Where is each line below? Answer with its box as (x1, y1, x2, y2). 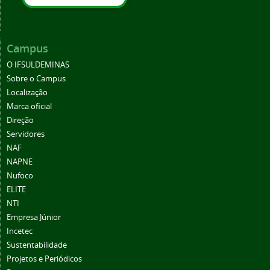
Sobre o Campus (7, 73, 66, 84)
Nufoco (7, 170, 33, 181)
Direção (7, 115, 34, 125)
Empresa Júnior (7, 212, 61, 222)
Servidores (7, 128, 45, 139)
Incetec (7, 225, 33, 236)
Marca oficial (7, 101, 52, 111)
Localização (7, 87, 48, 98)
